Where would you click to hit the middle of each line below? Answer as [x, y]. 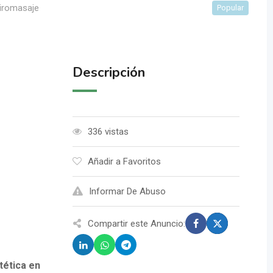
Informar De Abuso [128, 191]
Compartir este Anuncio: [137, 223]
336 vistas [108, 132]
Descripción [109, 73]
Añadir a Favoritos [125, 161]
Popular [230, 8]
